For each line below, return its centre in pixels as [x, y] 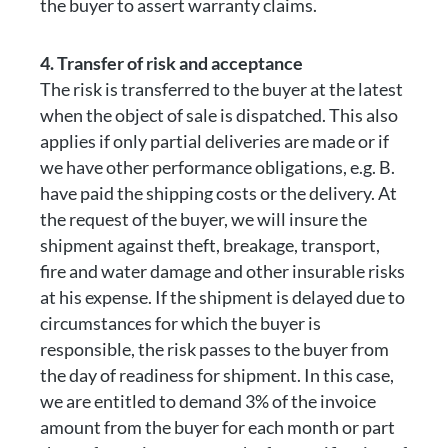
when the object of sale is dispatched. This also [219, 115]
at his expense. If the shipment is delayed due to [222, 297]
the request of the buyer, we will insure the [203, 219]
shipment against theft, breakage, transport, [210, 245]
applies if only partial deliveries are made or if [214, 141]
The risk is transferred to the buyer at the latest [221, 89]
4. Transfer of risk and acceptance [171, 63]
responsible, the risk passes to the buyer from [214, 349]
